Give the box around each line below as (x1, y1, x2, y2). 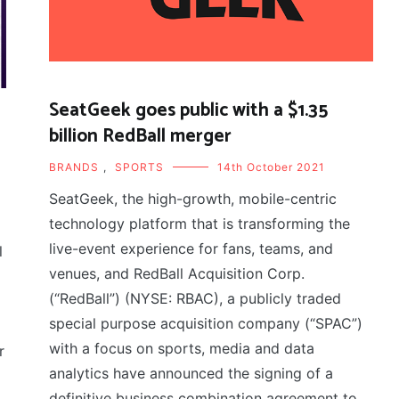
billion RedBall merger (49, 121, 232, 152)
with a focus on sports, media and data (49, 339, 315, 358)
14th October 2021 (217, 160, 326, 175)
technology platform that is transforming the (49, 215, 351, 233)
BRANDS (49, 160, 100, 175)
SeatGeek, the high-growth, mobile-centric (49, 190, 338, 208)
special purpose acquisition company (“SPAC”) (49, 314, 363, 333)
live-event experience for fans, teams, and (49, 240, 334, 258)
